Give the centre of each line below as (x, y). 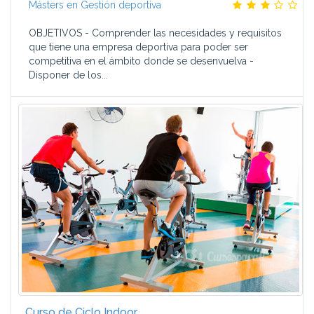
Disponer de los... (68, 75)
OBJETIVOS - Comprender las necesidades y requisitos (155, 33)
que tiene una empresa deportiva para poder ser (138, 47)
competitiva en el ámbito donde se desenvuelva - (141, 61)
